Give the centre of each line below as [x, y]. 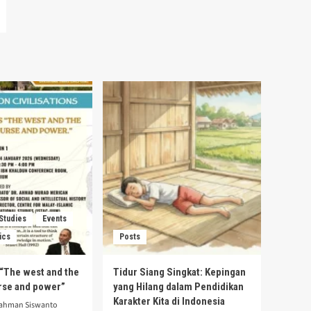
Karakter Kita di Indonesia [169, 301]
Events [54, 218]
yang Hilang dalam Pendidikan [178, 286]
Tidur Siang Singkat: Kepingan [179, 272]
